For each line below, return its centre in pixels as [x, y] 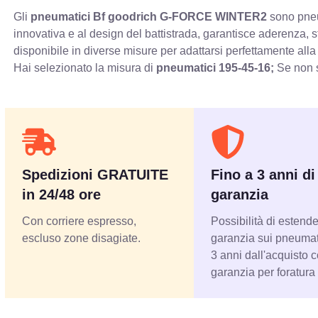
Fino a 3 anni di [263, 175]
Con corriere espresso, [79, 221]
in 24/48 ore [62, 195]
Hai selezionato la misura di [85, 68]
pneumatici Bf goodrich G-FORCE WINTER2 [149, 17]
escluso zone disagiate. [82, 238]
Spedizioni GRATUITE [95, 175]
